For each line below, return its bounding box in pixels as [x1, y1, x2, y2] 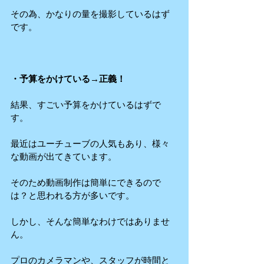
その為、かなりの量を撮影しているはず [11, 9, 170, 19]
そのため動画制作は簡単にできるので [11, 177, 161, 188]
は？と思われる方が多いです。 [11, 190, 134, 201]
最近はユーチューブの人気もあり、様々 [11, 138, 170, 149]
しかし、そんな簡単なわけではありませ [11, 216, 170, 227]
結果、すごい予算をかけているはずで [11, 100, 161, 110]
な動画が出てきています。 [11, 151, 117, 162]
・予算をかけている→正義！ [11, 74, 126, 84]
